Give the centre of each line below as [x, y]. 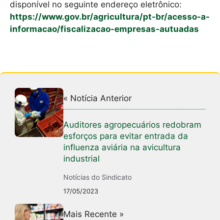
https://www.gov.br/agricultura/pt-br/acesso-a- [110, 16]
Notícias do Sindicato [98, 177]
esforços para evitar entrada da [126, 136]
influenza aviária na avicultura [122, 148]
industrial [82, 159]
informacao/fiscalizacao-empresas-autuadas [104, 29]
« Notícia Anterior [98, 98]
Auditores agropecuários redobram [133, 125]
